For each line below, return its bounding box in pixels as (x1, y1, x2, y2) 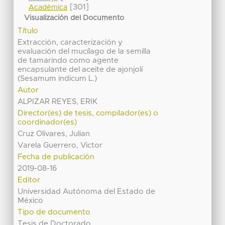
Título (18, 27, 39, 35)
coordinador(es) (18, 118, 77, 126)
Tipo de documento (18, 208, 91, 216)
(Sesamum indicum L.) (18, 74, 97, 82)
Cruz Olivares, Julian (18, 130, 90, 138)
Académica (28, 4, 67, 11)
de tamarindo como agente (18, 56, 119, 64)
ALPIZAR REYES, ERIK (18, 97, 98, 105)
